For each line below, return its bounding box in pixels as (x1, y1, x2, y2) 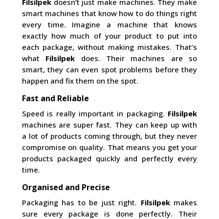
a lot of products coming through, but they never (22, 131, 197, 141)
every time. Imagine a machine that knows (22, 20, 197, 30)
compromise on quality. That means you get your (22, 142, 197, 153)
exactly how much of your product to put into (22, 31, 197, 41)
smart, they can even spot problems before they (22, 65, 197, 75)
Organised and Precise (22, 182, 110, 193)
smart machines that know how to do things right (22, 8, 197, 19)
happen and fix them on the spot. (22, 76, 138, 86)
